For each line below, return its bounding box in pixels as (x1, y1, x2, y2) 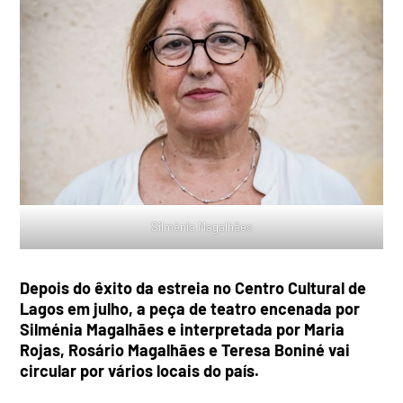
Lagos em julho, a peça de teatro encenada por (20, 298, 361, 318)
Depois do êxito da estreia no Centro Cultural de (20, 277, 367, 298)
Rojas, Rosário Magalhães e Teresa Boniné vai (20, 339, 351, 360)
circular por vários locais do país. (20, 360, 260, 381)
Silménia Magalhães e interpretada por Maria (20, 318, 345, 339)
